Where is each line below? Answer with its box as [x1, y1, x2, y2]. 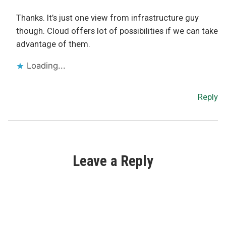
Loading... [27, 61, 66, 71]
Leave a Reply [73, 152, 153, 170]
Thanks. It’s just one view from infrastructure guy [16, 13, 199, 23]
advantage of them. [16, 39, 90, 49]
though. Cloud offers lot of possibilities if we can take [16, 26, 218, 36]
